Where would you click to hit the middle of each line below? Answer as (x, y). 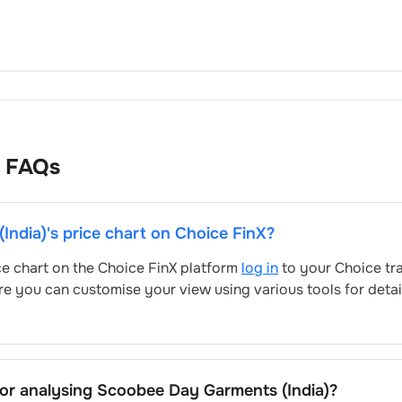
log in (260, 267)
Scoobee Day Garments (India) (213, 390)
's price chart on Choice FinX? (161, 233)
